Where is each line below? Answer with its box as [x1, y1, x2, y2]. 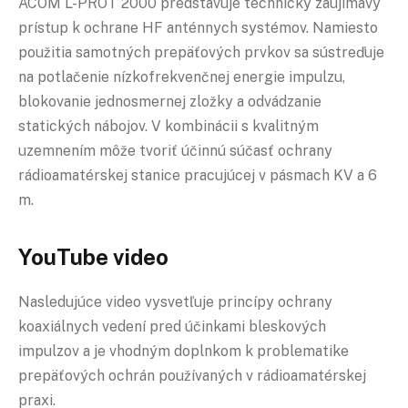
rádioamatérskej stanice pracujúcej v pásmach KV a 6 [18, 167, 377, 185]
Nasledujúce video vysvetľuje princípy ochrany [18, 293, 332, 311]
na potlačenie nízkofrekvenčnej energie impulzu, [18, 68, 345, 87]
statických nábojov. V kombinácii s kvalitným [18, 117, 319, 136]
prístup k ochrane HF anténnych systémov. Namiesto [18, 19, 378, 37]
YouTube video [18, 244, 168, 270]
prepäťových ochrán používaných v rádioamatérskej [18, 367, 366, 385]
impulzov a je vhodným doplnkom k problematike [18, 342, 349, 361]
